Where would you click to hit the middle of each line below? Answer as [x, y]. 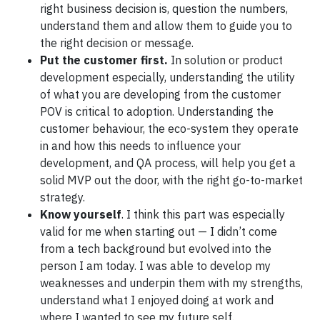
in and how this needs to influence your [140, 145]
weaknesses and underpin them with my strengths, [171, 282]
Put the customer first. [105, 60]
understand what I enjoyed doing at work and [157, 300]
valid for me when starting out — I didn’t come [159, 231]
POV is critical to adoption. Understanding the [157, 111]
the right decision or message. [117, 42]
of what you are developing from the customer [160, 94]
